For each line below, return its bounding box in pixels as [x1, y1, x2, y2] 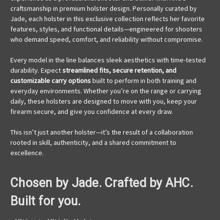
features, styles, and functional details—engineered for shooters [10, 24, 202, 33]
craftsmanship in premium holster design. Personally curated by [10, 3, 197, 13]
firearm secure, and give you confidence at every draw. [10, 107, 173, 116]
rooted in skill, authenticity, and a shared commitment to [10, 137, 176, 147]
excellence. [10, 148, 45, 157]
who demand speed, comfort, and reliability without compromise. [10, 34, 203, 44]
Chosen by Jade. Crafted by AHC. [10, 175, 193, 190]
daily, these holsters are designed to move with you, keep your [10, 96, 197, 106]
